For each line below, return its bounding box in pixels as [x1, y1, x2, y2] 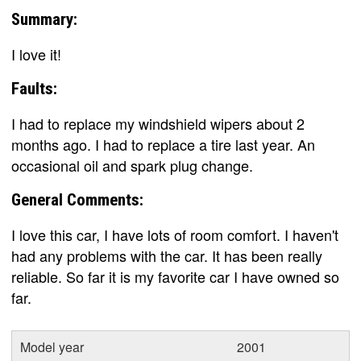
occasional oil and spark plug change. [11, 155, 253, 176]
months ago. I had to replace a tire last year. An [11, 134, 315, 155]
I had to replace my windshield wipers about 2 [11, 113, 305, 134]
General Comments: [11, 190, 143, 210]
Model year [20, 338, 84, 356]
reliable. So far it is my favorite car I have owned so [11, 266, 339, 287]
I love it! [11, 44, 61, 64]
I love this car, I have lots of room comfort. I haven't [11, 224, 338, 245]
